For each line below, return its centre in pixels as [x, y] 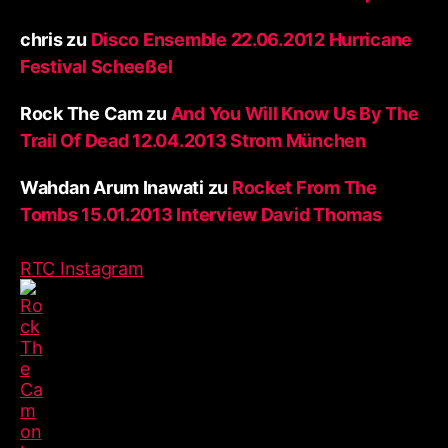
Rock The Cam [81, 113]
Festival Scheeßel [96, 66]
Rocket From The [304, 187]
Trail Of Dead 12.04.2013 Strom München [193, 140]
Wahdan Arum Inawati [112, 187]
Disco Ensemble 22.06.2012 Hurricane [251, 39]
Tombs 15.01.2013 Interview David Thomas [201, 214]
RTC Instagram [82, 268]
